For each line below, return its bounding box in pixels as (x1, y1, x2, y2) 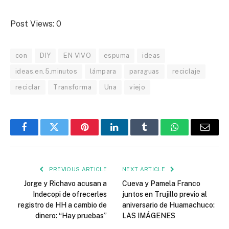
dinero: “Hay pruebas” (35, 211, 107, 220)
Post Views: (10, 18, 54, 29)
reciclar (15, 83, 41, 91)
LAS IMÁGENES (122, 211, 175, 220)
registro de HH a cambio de (18, 200, 107, 209)
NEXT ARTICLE (122, 166, 167, 172)
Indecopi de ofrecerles (33, 190, 107, 198)
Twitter (53, 130, 80, 140)
